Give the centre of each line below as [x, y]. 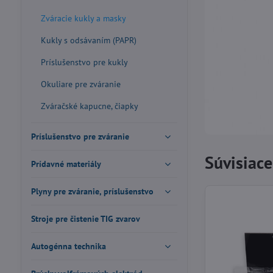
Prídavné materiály [66, 164]
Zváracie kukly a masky [83, 18]
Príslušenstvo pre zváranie [80, 136]
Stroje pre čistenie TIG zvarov [85, 219]
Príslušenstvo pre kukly [84, 62]
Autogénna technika [68, 246]
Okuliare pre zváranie [80, 84]
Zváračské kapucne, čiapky [89, 106]
